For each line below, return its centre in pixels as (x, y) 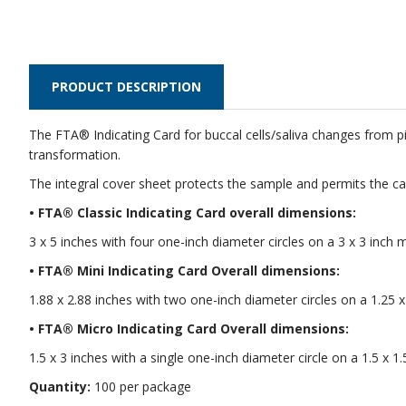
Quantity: (60, 387)
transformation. (77, 155)
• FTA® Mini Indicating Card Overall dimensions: (184, 271)
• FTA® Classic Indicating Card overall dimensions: (193, 213)
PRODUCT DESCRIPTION (126, 87)
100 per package (141, 387)
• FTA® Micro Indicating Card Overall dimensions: (189, 329)
